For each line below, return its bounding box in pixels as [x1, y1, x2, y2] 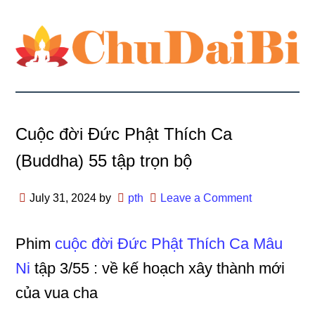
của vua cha [15, 284, 98, 302]
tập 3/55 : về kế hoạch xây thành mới [30, 259, 285, 277]
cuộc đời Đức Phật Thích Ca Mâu [55, 235, 283, 252]
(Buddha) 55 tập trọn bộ [15, 151, 193, 170]
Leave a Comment [160, 192, 252, 204]
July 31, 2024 [30, 192, 97, 204]
